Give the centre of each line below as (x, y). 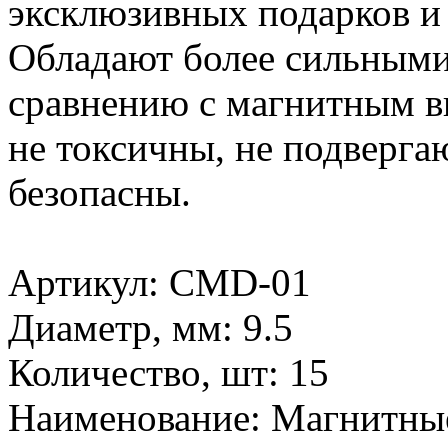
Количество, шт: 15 (168, 372)
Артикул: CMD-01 (159, 282)
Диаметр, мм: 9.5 (150, 327)
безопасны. (99, 192)
